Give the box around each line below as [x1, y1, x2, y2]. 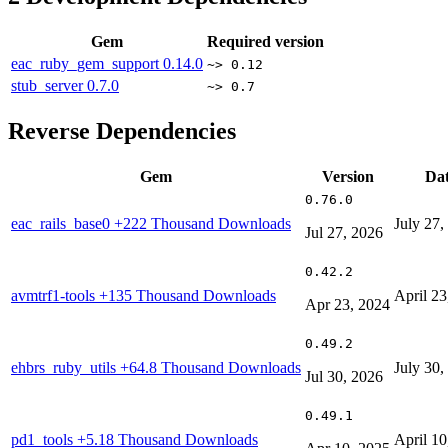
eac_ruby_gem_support [11, 55, 163, 73]
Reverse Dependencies [8, 117, 236, 144]
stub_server [11, 77, 87, 95]
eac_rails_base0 [11, 214, 114, 232]
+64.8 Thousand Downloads [120, 358, 301, 376]
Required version [207, 33, 324, 51]
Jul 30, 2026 [305, 367, 383, 385]
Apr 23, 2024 [305, 295, 390, 313]
